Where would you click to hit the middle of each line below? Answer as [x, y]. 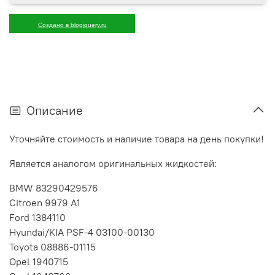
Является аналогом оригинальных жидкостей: [113, 164]
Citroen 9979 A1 [45, 203]
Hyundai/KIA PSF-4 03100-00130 [82, 232]
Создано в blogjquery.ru [72, 25]
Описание [55, 110]
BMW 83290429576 [54, 188]
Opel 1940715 [39, 262]
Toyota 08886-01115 [52, 247]
